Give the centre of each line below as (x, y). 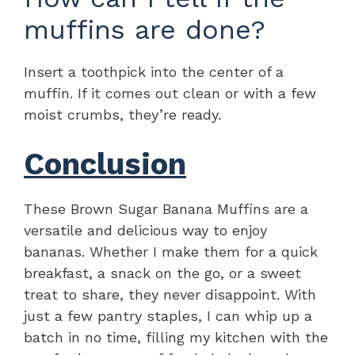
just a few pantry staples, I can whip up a (168, 315)
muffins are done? (145, 29)
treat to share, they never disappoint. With (170, 294)
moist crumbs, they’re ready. (122, 114)
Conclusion (105, 164)
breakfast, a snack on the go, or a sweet (162, 273)
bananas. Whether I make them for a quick (171, 251)
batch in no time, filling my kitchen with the (176, 337)
